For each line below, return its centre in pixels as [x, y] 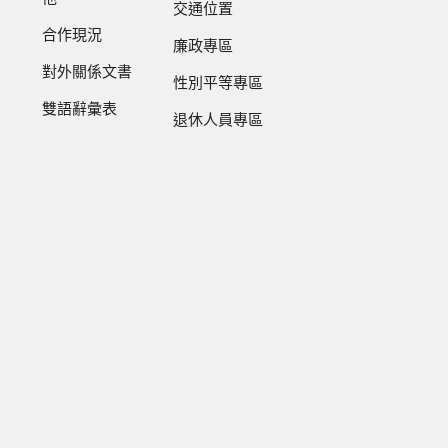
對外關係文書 [87, 73]
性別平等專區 [218, 84]
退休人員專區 [218, 121]
